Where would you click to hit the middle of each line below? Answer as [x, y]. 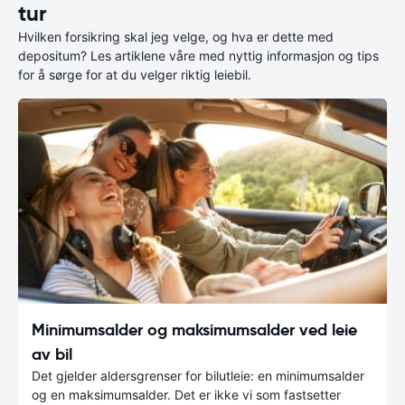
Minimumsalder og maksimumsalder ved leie [194, 329]
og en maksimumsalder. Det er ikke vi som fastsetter [186, 394]
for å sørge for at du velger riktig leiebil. [135, 75]
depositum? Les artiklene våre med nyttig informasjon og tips [198, 56]
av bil [52, 353]
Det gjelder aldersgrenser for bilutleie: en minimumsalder [198, 375]
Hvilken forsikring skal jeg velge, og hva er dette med [176, 37]
